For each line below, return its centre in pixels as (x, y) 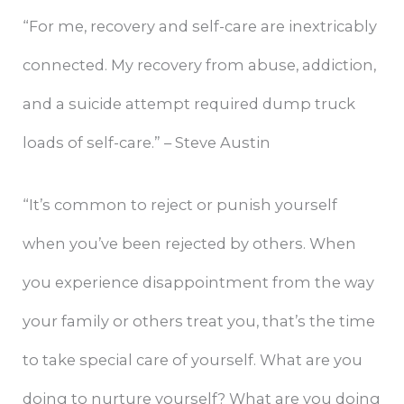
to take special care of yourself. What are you (193, 360)
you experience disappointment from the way (199, 283)
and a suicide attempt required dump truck (189, 104)
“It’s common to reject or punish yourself (180, 205)
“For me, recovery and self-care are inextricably (200, 27)
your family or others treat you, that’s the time (199, 321)
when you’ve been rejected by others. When (190, 244)
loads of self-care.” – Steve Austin (147, 143)
